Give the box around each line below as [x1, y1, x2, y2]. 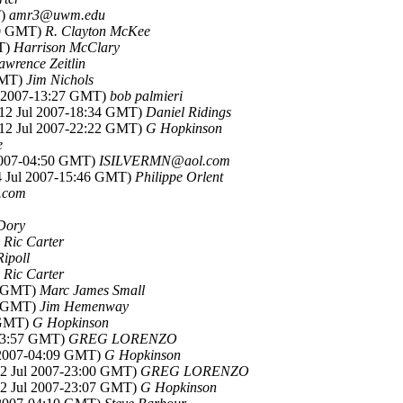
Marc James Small [40, 282, 145, 298]
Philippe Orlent [135, 169, 223, 184]
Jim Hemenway [40, 299, 129, 314]
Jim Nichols [26, 72, 94, 87]
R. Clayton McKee [45, 23, 150, 39]
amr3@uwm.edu [9, 7, 105, 22]
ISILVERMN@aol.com [99, 153, 230, 168]
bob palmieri [110, 88, 183, 103]
